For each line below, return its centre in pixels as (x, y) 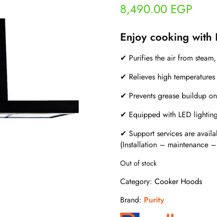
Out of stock (138, 163)
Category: (137, 182)
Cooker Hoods (178, 182)
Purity (154, 200)
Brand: (132, 200)
